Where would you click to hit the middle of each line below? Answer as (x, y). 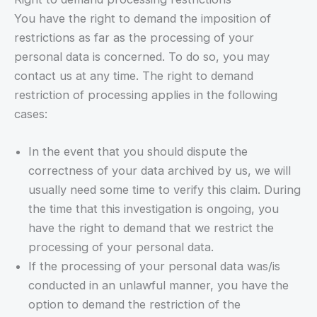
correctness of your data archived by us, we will (160, 171)
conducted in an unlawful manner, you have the (158, 286)
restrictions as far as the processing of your (134, 37)
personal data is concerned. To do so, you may (142, 56)
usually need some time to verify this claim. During (165, 190)
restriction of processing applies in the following (146, 94)
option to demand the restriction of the (134, 305)
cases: (31, 114)
